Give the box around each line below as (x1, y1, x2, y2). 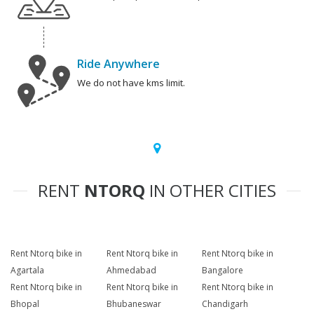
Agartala (11, 264, 44, 277)
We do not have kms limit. (77, 76, 185, 90)
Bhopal (11, 298, 39, 310)
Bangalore (202, 264, 244, 277)
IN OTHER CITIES (145, 179, 276, 203)
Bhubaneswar (106, 298, 161, 310)
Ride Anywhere (77, 56, 160, 72)
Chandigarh (202, 298, 249, 310)
